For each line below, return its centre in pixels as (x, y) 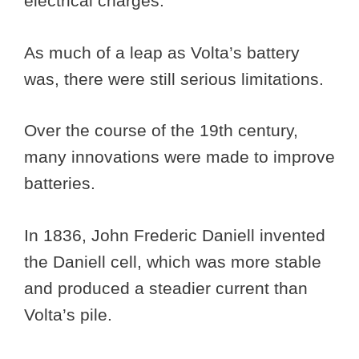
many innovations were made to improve (179, 157)
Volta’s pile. (71, 314)
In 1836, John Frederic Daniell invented (175, 235)
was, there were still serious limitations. (176, 79)
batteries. (62, 184)
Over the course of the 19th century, (161, 131)
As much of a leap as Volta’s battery (162, 52)
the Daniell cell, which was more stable (173, 261)
